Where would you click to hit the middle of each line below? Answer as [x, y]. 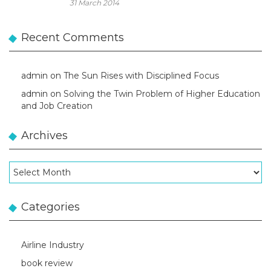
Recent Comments [73, 38]
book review [47, 263]
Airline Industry [53, 245]
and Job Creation [57, 106]
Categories [51, 207]
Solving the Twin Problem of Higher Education [162, 94]
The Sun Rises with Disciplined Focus [141, 76]
